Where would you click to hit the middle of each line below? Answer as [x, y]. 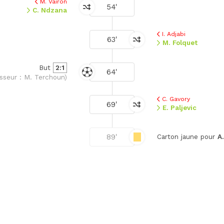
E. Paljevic [180, 107]
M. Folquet [180, 42]
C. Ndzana [50, 10]
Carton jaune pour [187, 136]
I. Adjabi [173, 34]
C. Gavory [176, 99]
